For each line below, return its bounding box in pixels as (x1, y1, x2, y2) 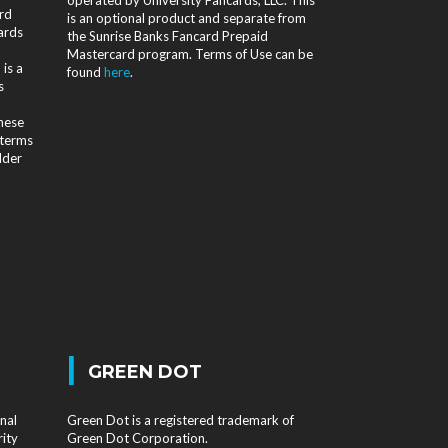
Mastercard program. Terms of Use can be (66, 45, 313, 62)
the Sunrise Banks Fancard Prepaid (66, 27, 268, 44)
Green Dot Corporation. (66, 430, 208, 446)
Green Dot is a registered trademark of (66, 412, 294, 428)
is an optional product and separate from (66, 9, 306, 26)
